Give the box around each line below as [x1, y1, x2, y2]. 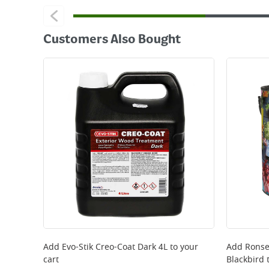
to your [168, 241, 198, 253]
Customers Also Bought [43, 33, 181, 47]
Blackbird [226, 253, 264, 266]
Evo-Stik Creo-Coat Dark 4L [62, 241, 168, 253]
